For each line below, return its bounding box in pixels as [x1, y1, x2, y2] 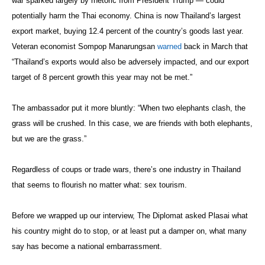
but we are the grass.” [12, 134, 86, 144]
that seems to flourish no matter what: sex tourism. [12, 180, 187, 190]
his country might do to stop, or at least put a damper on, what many [12, 227, 247, 236]
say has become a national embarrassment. [12, 242, 162, 251]
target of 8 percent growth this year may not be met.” [12, 73, 192, 82]
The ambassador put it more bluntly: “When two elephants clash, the [12, 104, 245, 113]
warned [157, 42, 182, 51]
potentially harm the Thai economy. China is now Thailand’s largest [12, 11, 241, 21]
